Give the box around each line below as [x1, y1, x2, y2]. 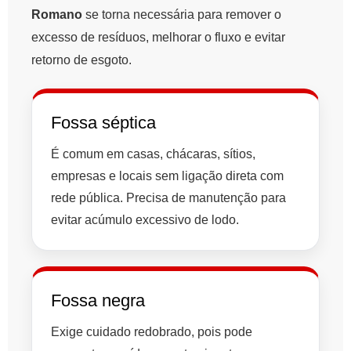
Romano [31, 8, 82, 22]
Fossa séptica [51, 113, 156, 133]
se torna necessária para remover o [82, 8, 281, 22]
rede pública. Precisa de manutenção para [51, 191, 286, 205]
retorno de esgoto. [31, 53, 132, 67]
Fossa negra [51, 291, 145, 311]
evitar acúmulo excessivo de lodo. [51, 213, 239, 227]
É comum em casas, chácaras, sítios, [51, 147, 255, 161]
